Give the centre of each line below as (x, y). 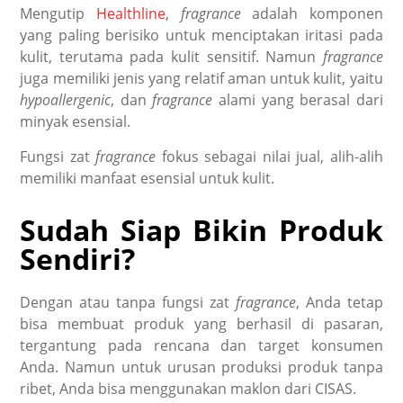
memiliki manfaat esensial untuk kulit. (149, 178)
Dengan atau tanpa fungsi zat (128, 302)
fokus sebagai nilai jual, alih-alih (272, 156)
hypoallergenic (66, 99)
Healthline (130, 13)
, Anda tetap (339, 302)
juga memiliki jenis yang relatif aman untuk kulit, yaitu (201, 78)
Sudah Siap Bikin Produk (201, 230)
